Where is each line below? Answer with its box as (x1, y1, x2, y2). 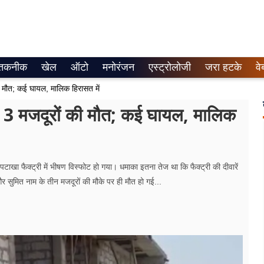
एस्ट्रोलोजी (148, 61, 191, 73)
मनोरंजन (103, 61, 134, 73)
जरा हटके (205, 61, 242, 73)
